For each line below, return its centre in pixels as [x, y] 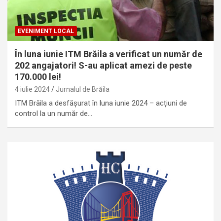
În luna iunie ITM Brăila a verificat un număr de [109, 54]
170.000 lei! [38, 76]
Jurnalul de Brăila [83, 89]
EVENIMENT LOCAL [46, 31]
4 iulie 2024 [32, 89]
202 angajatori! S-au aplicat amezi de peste [103, 65]
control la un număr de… [54, 113]
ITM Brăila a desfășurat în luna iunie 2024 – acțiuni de [101, 103]
